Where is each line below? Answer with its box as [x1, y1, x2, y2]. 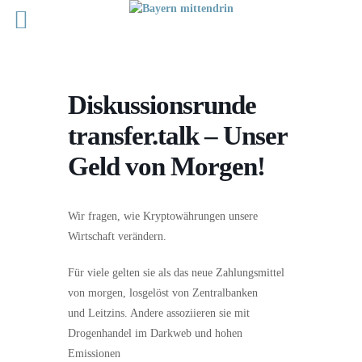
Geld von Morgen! [68, 152, 265, 181]
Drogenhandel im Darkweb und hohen [68, 327, 242, 339]
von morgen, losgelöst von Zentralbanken [68, 287, 258, 299]
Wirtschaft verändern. [68, 230, 166, 242]
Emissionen [68, 347, 120, 360]
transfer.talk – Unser [68, 121, 287, 150]
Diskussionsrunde [68, 90, 256, 120]
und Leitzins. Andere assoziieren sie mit [68, 307, 250, 319]
